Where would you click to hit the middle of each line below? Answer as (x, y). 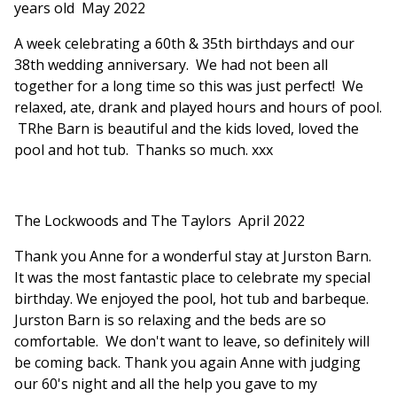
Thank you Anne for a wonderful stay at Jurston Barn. (193, 257)
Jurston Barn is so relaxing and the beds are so (170, 320)
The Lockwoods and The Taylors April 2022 (160, 221)
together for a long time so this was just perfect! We (189, 86)
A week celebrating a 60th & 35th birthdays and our (184, 44)
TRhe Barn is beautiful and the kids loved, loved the (187, 129)
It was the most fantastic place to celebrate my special (192, 278)
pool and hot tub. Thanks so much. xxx (144, 150)
